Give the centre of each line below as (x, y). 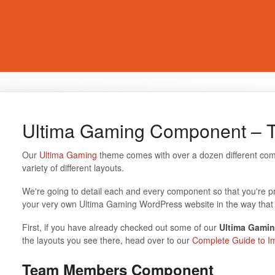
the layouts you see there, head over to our (107, 240)
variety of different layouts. (73, 168)
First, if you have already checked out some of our (120, 227)
